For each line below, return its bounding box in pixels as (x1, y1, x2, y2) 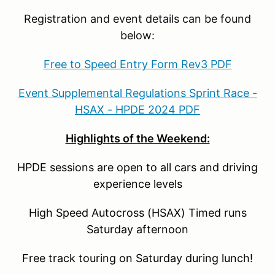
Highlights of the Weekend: (65, 132, 210, 145)
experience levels (93, 177, 182, 191)
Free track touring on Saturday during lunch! (22, 252, 253, 265)
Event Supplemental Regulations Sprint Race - (18, 87, 257, 100)
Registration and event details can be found (24, 12, 251, 26)
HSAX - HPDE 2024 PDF (75, 103, 200, 117)
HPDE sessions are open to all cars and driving (17, 161, 258, 174)
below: (120, 29, 155, 42)
